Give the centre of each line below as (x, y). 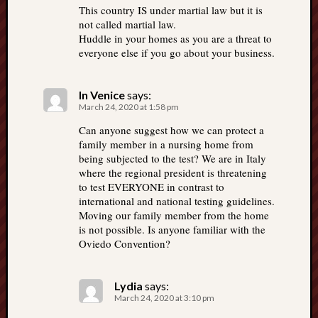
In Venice (102, 95)
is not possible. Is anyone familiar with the (172, 229)
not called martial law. (127, 24)
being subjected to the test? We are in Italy (172, 158)
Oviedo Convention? (125, 243)
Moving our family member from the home (174, 215)
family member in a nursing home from (166, 144)
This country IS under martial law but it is (171, 10)
